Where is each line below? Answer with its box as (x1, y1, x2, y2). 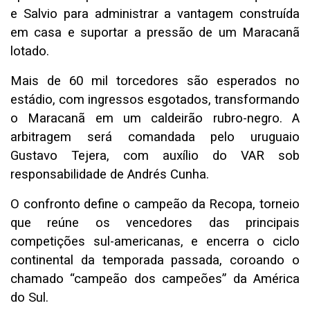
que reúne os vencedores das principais (10, 215, 300, 231)
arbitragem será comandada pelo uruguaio (10, 129, 300, 145)
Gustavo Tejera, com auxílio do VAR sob (10, 148, 300, 164)
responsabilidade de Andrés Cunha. (10, 167, 209, 183)
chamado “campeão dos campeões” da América (10, 271, 300, 287)
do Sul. (10, 290, 48, 306)
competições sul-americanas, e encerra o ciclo (10, 234, 300, 250)
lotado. (10, 44, 49, 60)
